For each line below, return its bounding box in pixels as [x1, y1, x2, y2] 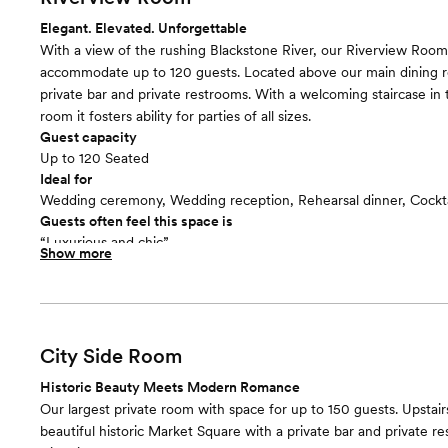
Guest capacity [40, 129, 137, 145]
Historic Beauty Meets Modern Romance [40, 379, 300, 395]
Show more [40, 245, 112, 261]
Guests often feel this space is [40, 213, 233, 229]
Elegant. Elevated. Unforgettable [40, 20, 247, 36]
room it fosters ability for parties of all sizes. [40, 108, 311, 124]
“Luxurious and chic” [40, 234, 169, 250]
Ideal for [40, 171, 92, 187]
